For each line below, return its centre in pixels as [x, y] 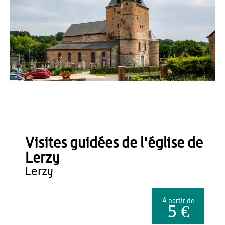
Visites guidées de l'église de [114, 143]
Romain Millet [34, 135]
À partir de [178, 201]
